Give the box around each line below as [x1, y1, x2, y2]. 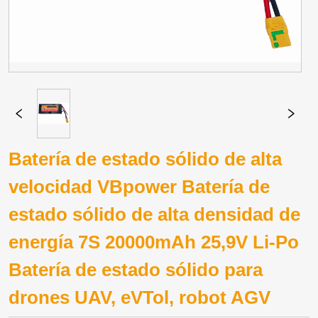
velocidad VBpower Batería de [9, 175, 270, 197]
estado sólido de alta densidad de [9, 203, 301, 225]
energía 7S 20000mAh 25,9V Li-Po [9, 231, 300, 253]
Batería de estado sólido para [9, 258, 263, 280]
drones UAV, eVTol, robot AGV [9, 286, 271, 308]
